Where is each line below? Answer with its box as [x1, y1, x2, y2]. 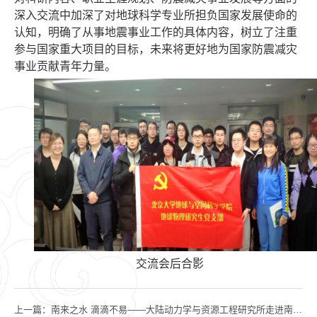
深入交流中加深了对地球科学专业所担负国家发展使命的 [14, 9, 297, 22]
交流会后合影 [136, 257, 204, 270]
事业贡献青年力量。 [14, 60, 116, 73]
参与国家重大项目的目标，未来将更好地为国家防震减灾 [14, 43, 297, 56]
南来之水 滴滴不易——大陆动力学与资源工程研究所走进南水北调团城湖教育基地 [51, 304, 293, 316]
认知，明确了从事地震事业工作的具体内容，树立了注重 [14, 26, 297, 39]
